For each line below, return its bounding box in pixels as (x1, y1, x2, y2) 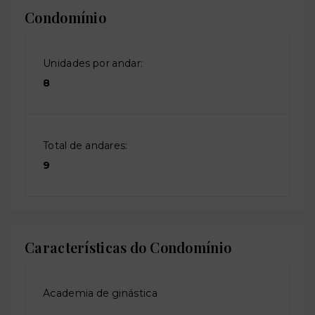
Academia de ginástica (43, 287, 157, 300)
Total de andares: (43, 139, 128, 153)
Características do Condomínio (25, 238, 232, 257)
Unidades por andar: (43, 57, 143, 70)
